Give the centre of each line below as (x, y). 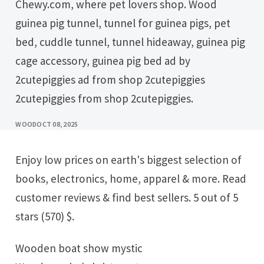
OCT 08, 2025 (57, 124)
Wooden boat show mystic (84, 248)
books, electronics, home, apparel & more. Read (131, 178)
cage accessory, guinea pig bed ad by (103, 61)
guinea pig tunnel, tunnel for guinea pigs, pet (123, 23)
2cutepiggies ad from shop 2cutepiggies (110, 80)
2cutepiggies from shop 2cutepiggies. (105, 99)
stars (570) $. (45, 216)
